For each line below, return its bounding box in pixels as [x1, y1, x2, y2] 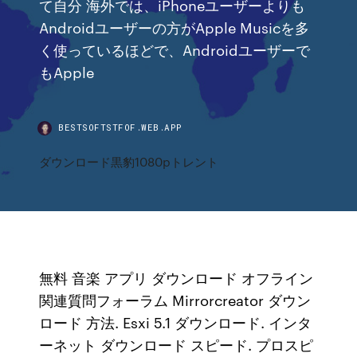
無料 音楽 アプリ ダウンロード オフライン [39, 267, 314, 288]
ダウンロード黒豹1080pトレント [39, 153, 219, 170]
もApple [39, 61, 99, 81]
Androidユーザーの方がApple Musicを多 [39, 17, 310, 37]
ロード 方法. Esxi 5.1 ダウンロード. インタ [39, 312, 312, 332]
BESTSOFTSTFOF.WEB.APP [58, 121, 182, 133]
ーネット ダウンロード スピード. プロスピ [39, 334, 314, 355]
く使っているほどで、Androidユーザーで [39, 39, 311, 59]
